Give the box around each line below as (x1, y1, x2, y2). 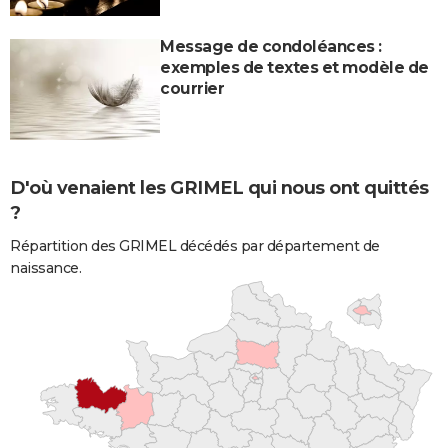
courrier (160, 79, 224, 99)
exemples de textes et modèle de (160, 58, 429, 78)
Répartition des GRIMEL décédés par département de (10, 236, 380, 255)
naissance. (10, 258, 81, 277)
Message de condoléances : (160, 37, 382, 57)
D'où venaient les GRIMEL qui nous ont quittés (10, 177, 429, 200)
